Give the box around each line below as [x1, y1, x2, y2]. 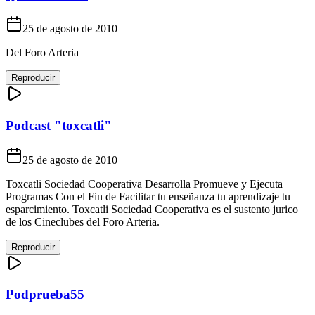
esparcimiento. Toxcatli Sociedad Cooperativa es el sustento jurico [6, 202, 298, 215]
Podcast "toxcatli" [6, 118, 112, 134]
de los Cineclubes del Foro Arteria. [6, 215, 160, 228]
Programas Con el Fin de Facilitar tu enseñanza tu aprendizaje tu [6, 190, 290, 202]
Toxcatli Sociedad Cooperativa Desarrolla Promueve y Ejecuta [6, 177, 283, 190]
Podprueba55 [6, 287, 84, 302]
